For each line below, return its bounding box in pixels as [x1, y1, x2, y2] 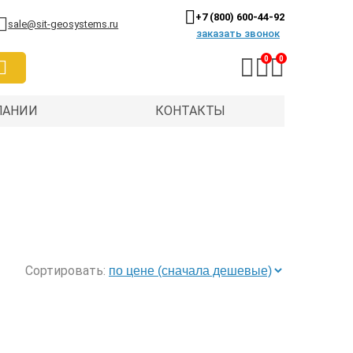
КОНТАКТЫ [155, 103, 226, 118]
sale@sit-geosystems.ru [8, 18, 119, 30]
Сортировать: [25, 262, 106, 278]
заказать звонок [196, 28, 280, 39]
